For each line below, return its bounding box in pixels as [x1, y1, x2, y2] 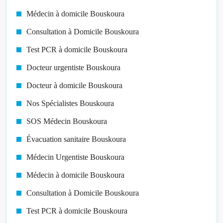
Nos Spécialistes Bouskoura [26, 99, 114, 108]
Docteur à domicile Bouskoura [26, 81, 122, 90]
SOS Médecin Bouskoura [26, 117, 107, 126]
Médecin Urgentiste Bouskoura [26, 153, 124, 162]
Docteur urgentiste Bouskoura [26, 63, 120, 72]
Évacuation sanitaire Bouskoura [26, 135, 126, 144]
